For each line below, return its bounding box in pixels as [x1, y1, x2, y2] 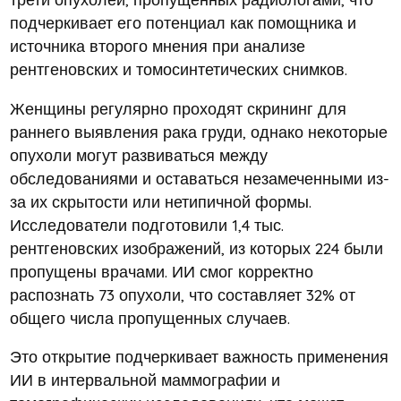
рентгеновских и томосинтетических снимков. [9, 59, 347, 80]
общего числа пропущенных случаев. [9, 307, 290, 328]
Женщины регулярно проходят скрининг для [9, 98, 346, 118]
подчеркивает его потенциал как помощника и [9, 13, 356, 33]
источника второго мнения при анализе [9, 36, 305, 56]
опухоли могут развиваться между [9, 144, 268, 165]
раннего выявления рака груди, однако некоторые [9, 121, 388, 141]
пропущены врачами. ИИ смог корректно [9, 260, 313, 281]
